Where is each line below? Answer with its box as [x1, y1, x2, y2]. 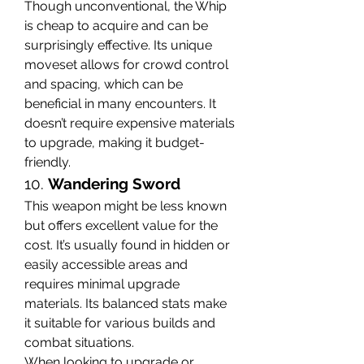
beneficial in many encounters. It [24, 95, 216, 111]
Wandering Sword [48, 174, 180, 193]
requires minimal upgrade [24, 275, 180, 292]
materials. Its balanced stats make [24, 295, 227, 311]
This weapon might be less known [24, 197, 227, 214]
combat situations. [24, 334, 134, 350]
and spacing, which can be [24, 76, 183, 92]
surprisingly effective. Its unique [24, 37, 212, 53]
